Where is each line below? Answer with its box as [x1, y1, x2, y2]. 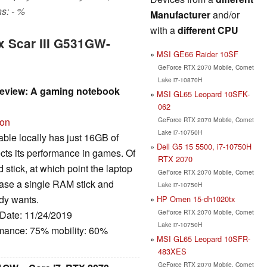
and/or [210, 7, 240, 21]
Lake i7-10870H [157, 74, 202, 84]
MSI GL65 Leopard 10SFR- [157, 232, 250, 244]
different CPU [178, 23, 238, 37]
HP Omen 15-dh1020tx [157, 193, 235, 204]
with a [150, 23, 178, 37]
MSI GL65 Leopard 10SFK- [157, 88, 250, 100]
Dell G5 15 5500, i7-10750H [157, 140, 252, 152]
